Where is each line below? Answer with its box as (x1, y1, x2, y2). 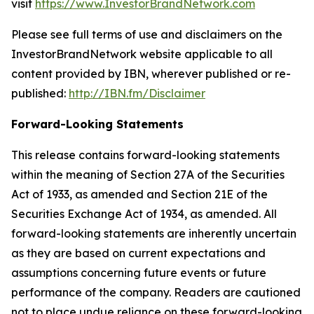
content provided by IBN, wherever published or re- (11, 67, 291, 81)
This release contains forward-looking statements (11, 148, 280, 162)
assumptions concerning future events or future (11, 266, 266, 280)
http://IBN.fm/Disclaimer (69, 86, 205, 100)
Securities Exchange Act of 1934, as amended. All (11, 207, 277, 221)
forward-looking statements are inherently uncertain (11, 226, 296, 240)
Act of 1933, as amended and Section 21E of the (11, 187, 268, 201)
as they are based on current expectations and (11, 246, 266, 260)
